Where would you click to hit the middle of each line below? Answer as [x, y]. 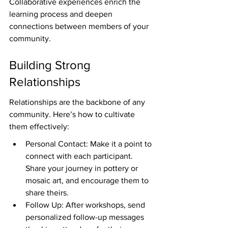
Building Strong [51, 65]
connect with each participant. [80, 156]
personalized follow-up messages [86, 217]
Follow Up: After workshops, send [86, 205]
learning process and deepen [62, 14]
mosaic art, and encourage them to [88, 181]
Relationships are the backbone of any [78, 102]
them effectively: [39, 127]
